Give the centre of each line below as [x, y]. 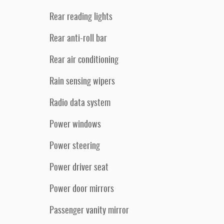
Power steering [75, 146]
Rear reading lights [81, 17]
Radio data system [80, 103]
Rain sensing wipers [82, 82]
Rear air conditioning [84, 60]
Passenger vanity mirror [89, 211]
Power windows [75, 125]
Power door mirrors [82, 189]
